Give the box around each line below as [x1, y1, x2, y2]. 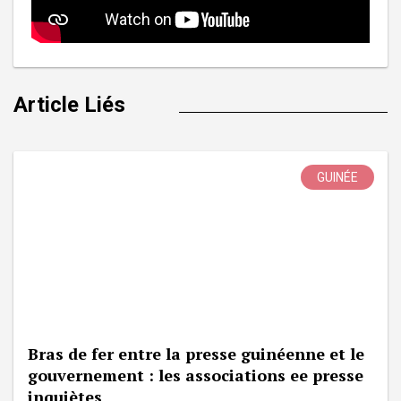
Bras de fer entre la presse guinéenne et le [28, 343, 364, 365]
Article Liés [13, 92, 125, 118]
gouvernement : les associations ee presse [28, 364, 363, 387]
